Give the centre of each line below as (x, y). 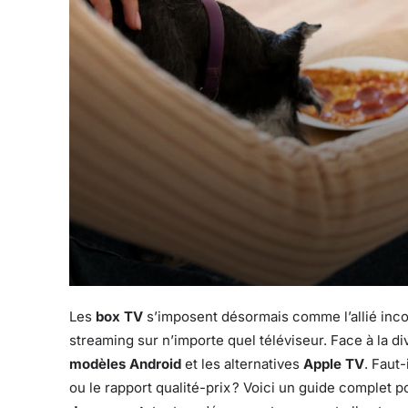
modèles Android (125, 364)
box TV (119, 317)
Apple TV (334, 364)
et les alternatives (242, 364)
